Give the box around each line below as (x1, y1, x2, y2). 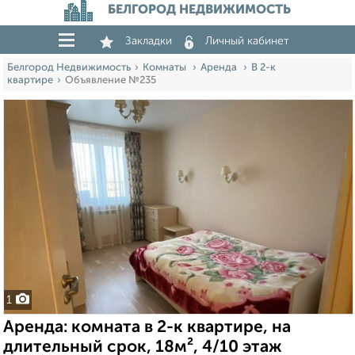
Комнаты (143, 63, 189, 73)
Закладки (125, 36, 172, 47)
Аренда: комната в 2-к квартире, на (3, 319, 291, 336)
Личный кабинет (205, 36, 289, 47)
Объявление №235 (65, 75, 156, 86)
